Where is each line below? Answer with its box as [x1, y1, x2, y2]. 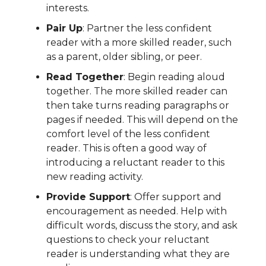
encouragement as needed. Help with [46, 205, 227, 217]
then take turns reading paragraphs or [46, 100, 229, 112]
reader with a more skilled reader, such [46, 37, 232, 49]
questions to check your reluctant [46, 234, 210, 246]
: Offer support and [130, 191, 221, 203]
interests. [46, 2, 89, 14]
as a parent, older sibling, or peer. [46, 51, 202, 63]
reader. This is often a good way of [46, 142, 207, 154]
